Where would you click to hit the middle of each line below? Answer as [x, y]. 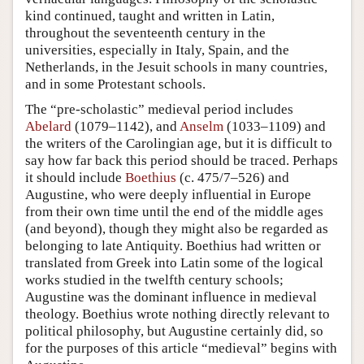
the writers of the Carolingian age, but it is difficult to [179, 143]
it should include [75, 177]
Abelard [48, 126]
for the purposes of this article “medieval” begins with [181, 348]
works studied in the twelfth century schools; [154, 279]
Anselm [201, 126]
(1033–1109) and [275, 126]
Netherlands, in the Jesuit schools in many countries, [176, 67]
